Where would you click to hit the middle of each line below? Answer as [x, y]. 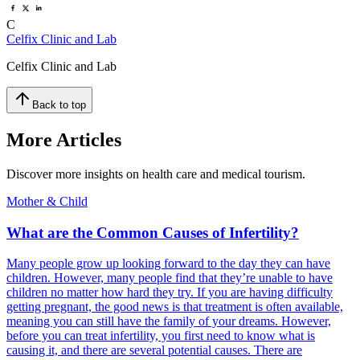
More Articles [64, 139]
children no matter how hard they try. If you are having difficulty [170, 292]
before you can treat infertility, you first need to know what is [161, 336]
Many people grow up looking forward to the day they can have [168, 264]
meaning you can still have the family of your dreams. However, [169, 321]
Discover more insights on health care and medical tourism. [156, 174]
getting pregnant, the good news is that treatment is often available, [175, 307]
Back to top [59, 105]
